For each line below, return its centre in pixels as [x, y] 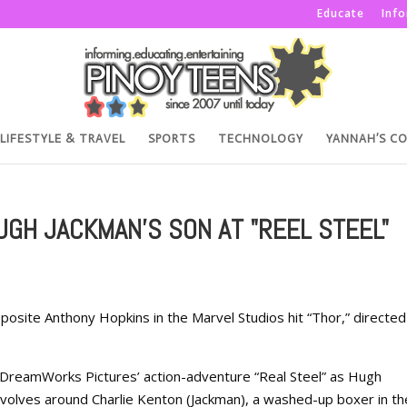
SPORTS [172, 139]
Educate [341, 13]
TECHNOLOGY [261, 139]
